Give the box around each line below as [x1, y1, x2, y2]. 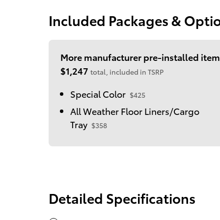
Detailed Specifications [49, 188, 195, 208]
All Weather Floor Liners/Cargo [70, 105, 199, 117]
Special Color [70, 87, 126, 100]
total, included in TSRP [90, 67, 164, 77]
